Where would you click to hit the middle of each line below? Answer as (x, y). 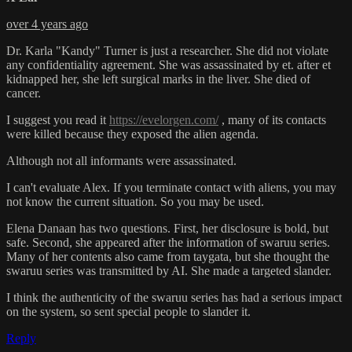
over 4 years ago (47, 24)
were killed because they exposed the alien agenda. (132, 134)
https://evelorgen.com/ (164, 119)
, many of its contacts (272, 119)
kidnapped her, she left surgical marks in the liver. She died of (158, 79)
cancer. (24, 93)
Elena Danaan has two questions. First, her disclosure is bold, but (167, 228)
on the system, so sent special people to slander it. (128, 311)
